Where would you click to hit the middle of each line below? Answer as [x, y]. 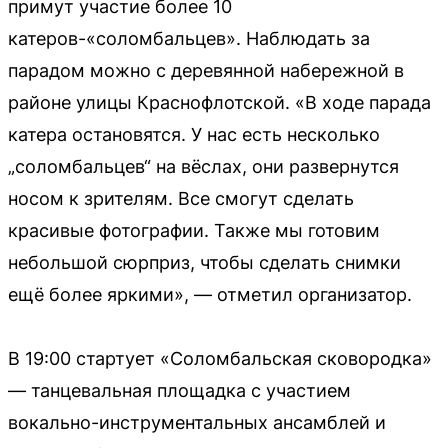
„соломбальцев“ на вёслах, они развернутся [203, 166]
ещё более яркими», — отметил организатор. [210, 294]
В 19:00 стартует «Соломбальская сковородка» [220, 358]
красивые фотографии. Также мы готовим [194, 230]
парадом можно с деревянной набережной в [206, 70]
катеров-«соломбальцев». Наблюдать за [189, 38]
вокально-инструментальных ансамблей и [197, 422]
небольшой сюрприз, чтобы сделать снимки [204, 262]
